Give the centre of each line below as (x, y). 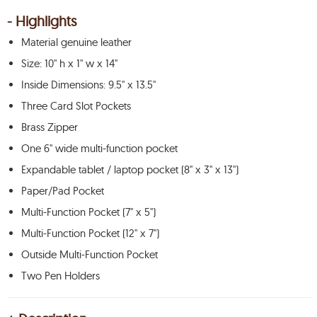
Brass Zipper (50, 127)
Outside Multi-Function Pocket (90, 254)
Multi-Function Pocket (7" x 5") (88, 212)
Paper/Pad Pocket (63, 191)
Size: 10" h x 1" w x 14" (69, 63)
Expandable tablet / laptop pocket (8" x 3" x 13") (130, 169)
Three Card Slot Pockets (76, 106)
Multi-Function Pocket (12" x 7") (90, 233)
